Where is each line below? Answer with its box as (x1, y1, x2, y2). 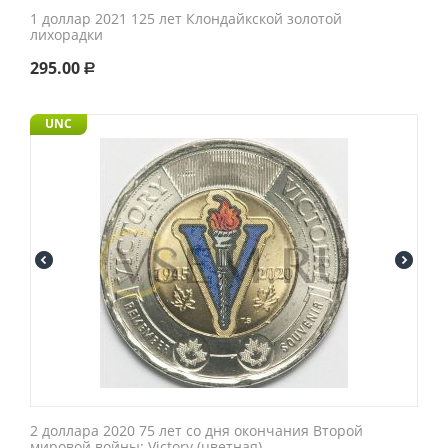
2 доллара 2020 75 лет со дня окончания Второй (30, 421, 363, 440)
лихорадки (30, 25, 103, 44)
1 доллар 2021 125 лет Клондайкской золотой (30, 9, 342, 28)
